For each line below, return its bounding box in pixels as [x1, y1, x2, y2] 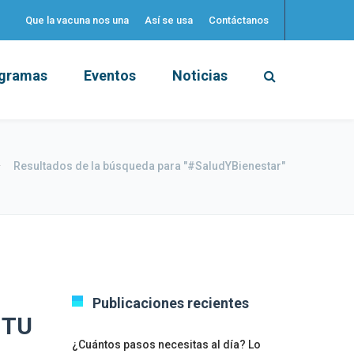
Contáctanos [209, 14, 269, 26]
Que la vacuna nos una [25, 14, 129, 26]
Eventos [84, 67, 136, 84]
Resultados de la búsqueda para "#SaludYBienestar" [13, 160, 285, 172]
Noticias [172, 67, 228, 84]
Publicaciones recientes [92, 295, 249, 311]
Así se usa [145, 14, 193, 26]
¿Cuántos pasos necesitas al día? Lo [72, 338, 261, 351]
